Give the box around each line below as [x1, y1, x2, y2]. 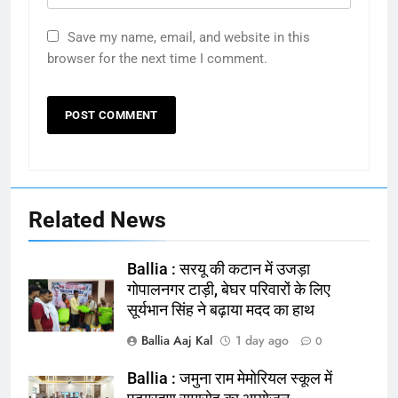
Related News [28, 207, 166, 234]
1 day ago [235, 331, 289, 350]
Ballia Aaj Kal [141, 331, 212, 350]
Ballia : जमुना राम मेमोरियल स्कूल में [127, 370, 332, 388]
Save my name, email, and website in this [68, 29, 310, 46]
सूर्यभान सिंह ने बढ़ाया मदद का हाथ [127, 301, 314, 320]
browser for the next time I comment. [47, 51, 267, 68]
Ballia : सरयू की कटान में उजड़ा [127, 260, 310, 279]
